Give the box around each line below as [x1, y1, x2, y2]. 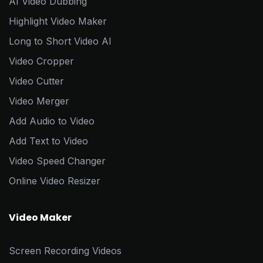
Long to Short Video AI [9, 35, 112, 48]
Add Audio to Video [9, 115, 95, 127]
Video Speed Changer [9, 155, 106, 167]
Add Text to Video [9, 135, 88, 147]
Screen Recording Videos [9, 245, 122, 257]
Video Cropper [9, 55, 74, 68]
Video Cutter [9, 75, 64, 87]
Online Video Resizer [9, 175, 100, 187]
